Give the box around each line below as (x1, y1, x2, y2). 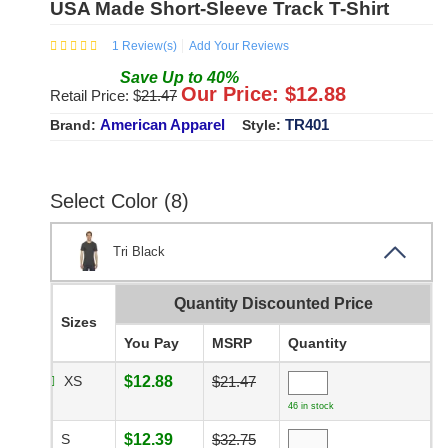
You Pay (124, 335, 179, 352)
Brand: (50, 117, 100, 134)
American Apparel (100, 116, 225, 134)
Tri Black (113, 244, 165, 260)
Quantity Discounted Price (173, 295, 373, 313)
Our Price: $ (181, 83, 296, 106)
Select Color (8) (50, 190, 189, 213)
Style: (241, 117, 285, 134)
